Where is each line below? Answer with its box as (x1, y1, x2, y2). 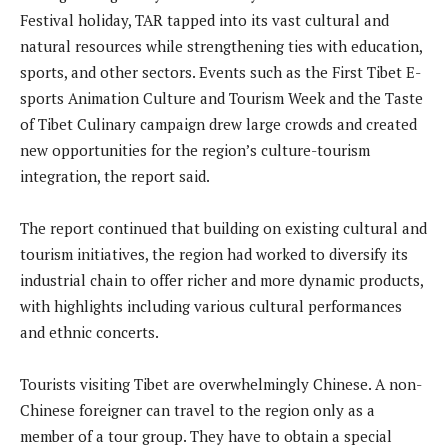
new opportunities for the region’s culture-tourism (20, 139, 370, 160)
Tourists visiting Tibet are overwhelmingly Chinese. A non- (20, 373, 422, 394)
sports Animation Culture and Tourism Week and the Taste (20, 87, 423, 108)
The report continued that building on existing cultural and (20, 217, 427, 238)
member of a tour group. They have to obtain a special (20, 425, 392, 446)
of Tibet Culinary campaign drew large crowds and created (20, 113, 417, 134)
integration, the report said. (20, 165, 210, 186)
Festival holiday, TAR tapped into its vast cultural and (20, 9, 389, 30)
